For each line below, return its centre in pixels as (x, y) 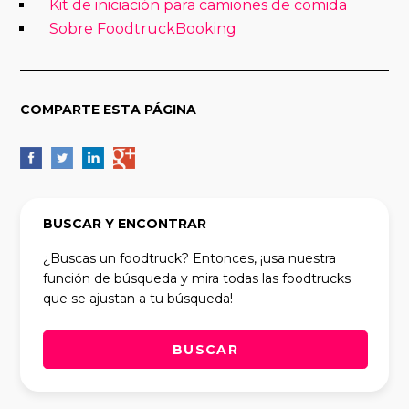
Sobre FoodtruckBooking (143, 29)
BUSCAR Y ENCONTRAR (125, 224)
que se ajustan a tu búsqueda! (138, 299)
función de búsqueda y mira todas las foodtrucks (197, 279)
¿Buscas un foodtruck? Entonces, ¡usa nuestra (190, 259)
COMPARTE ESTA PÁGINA (109, 110)
